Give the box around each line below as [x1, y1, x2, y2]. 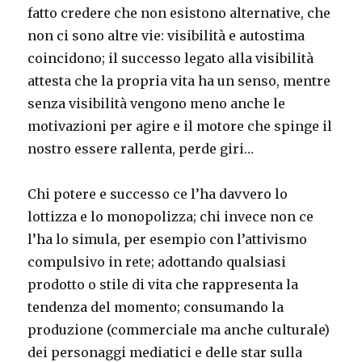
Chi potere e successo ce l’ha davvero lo [27, 185, 288, 202]
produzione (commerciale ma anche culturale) [27, 321, 330, 338]
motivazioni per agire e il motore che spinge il [27, 117, 333, 134]
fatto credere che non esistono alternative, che [27, 4, 331, 21]
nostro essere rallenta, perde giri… [27, 140, 255, 157]
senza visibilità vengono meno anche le [27, 95, 286, 112]
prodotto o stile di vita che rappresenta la [27, 276, 299, 293]
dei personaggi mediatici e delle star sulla [27, 343, 303, 360]
